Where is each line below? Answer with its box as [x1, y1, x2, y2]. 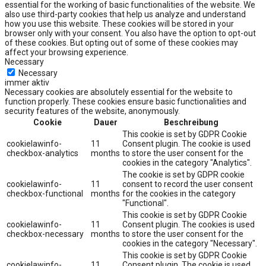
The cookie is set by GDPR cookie [122, 169, 245, 179]
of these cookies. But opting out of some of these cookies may [5, 37, 238, 47]
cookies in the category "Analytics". [122, 157, 252, 167]
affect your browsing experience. [5, 47, 128, 57]
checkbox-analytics [7, 148, 78, 158]
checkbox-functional [7, 188, 83, 198]
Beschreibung [163, 117, 218, 127]
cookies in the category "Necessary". [122, 238, 257, 248]
